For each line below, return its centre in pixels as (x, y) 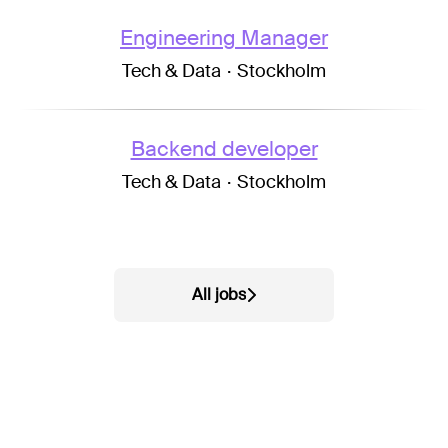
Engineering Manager (224, 38)
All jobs (219, 294)
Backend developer (224, 149)
